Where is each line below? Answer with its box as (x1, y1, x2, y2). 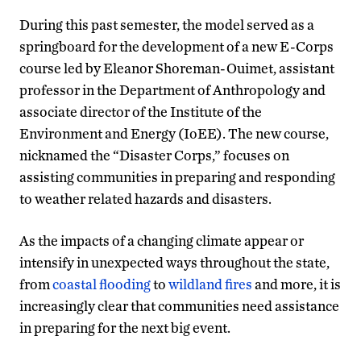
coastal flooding (52, 275, 151, 293)
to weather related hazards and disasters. (19, 189, 272, 207)
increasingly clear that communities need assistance (19, 297, 339, 314)
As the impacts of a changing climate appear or (19, 231, 304, 249)
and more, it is (252, 275, 341, 293)
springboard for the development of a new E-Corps (19, 37, 334, 55)
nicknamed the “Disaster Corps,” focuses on (19, 146, 289, 164)
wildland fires (168, 275, 252, 293)
